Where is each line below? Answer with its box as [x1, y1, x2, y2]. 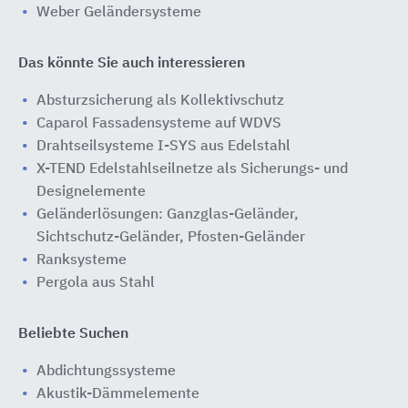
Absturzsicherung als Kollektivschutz [36, 94, 284, 109]
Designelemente [36, 185, 146, 200]
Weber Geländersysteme [36, 5, 201, 21]
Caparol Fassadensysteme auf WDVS [36, 117, 281, 132]
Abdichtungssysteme [36, 364, 176, 380]
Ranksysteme [36, 253, 127, 269]
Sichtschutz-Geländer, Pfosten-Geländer [36, 230, 305, 246]
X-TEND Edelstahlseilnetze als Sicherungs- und [36, 162, 348, 178]
